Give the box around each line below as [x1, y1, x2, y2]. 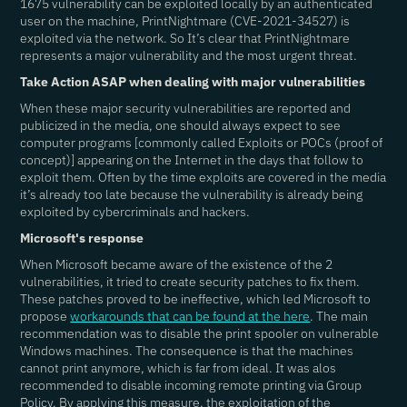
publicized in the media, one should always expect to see [20, 117, 342, 134]
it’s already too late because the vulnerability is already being [20, 186, 363, 203]
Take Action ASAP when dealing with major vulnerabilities [20, 74, 366, 90]
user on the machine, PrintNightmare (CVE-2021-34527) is [20, 13, 351, 29]
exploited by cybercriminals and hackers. [20, 203, 251, 220]
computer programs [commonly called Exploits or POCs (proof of [20, 134, 383, 151]
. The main [310, 308, 369, 324]
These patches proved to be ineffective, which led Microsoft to [20, 291, 372, 307]
